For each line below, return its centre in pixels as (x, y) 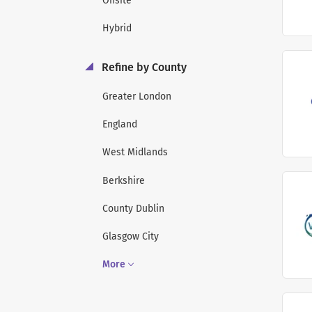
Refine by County (143, 68)
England (120, 124)
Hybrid (117, 29)
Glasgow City (131, 237)
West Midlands (135, 153)
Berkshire (124, 180)
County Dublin (133, 208)
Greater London (137, 96)
